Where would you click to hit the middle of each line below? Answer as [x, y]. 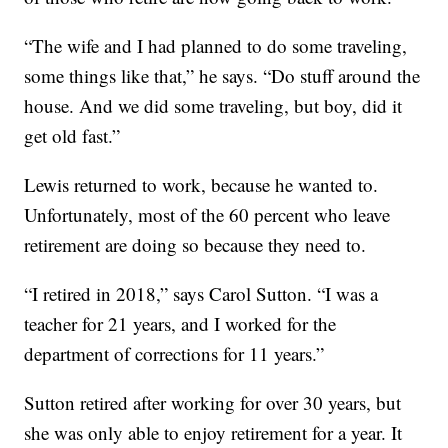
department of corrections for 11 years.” [174, 354]
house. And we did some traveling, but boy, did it [213, 106]
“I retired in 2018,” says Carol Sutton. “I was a [201, 294]
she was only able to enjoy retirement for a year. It [213, 433]
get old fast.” [72, 136]
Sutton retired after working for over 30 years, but [213, 403]
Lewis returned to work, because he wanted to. [201, 185]
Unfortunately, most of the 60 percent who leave [207, 215]
